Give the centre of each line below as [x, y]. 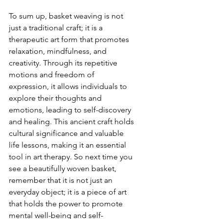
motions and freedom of [53, 75]
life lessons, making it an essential [68, 145]
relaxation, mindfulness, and [59, 51]
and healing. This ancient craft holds [72, 122]
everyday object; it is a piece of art [69, 192]
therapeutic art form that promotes [70, 40]
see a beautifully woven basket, [64, 169]
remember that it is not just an [62, 180]
